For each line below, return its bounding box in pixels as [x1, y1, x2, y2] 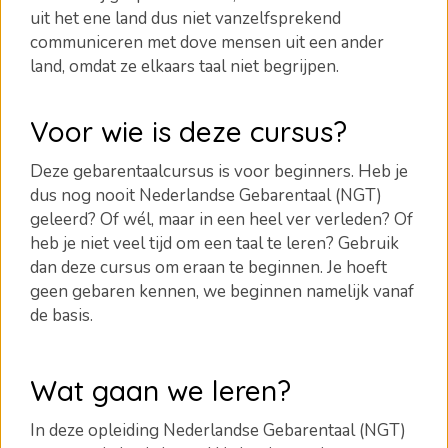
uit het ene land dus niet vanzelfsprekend [30, 7, 341, 30]
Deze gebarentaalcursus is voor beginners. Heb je [30, 160, 408, 183]
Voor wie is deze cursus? [30, 114, 347, 149]
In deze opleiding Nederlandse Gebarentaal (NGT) [30, 419, 406, 442]
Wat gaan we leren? [30, 373, 291, 408]
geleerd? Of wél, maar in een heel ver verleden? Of [30, 208, 413, 231]
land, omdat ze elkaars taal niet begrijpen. [30, 55, 339, 78]
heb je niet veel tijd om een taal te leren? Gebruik [30, 232, 399, 255]
